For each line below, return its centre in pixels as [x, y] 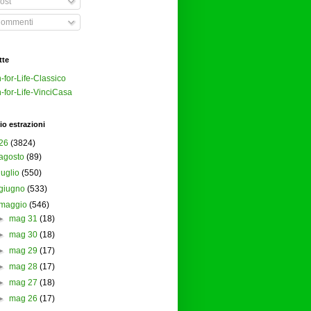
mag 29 [23, 251]
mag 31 [23, 219]
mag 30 [23, 235]
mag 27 [23, 283]
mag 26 [23, 299]
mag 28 [23, 267]
